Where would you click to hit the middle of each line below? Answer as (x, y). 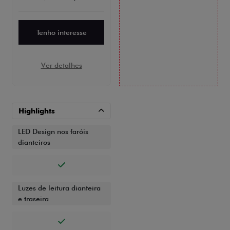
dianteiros (34, 142)
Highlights (37, 111)
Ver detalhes (61, 65)
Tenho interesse (61, 33)
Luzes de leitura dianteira (59, 188)
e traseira (33, 199)
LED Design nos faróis (53, 132)
